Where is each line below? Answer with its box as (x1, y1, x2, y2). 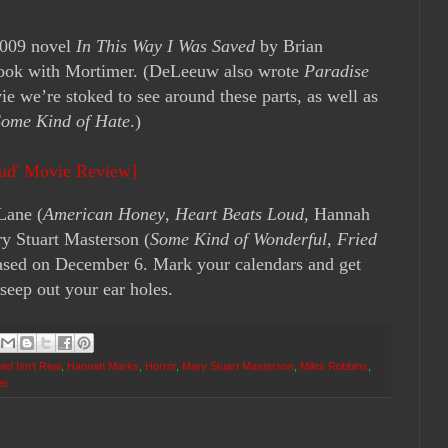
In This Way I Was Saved (76, 36, 255, 57)
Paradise (304, 61, 369, 82)
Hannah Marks (67, 359, 139, 372)
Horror (145, 359, 176, 372)
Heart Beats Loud (175, 204, 304, 225)
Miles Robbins (300, 359, 368, 372)
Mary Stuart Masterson (182, 359, 294, 372)
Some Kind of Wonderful (150, 229, 327, 250)
